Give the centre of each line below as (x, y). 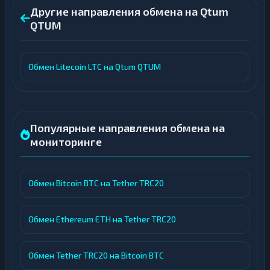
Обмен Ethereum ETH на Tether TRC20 (102, 219)
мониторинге (66, 142)
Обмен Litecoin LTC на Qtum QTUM (95, 67)
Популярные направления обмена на (127, 128)
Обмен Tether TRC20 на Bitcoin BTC (96, 255)
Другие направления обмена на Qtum (129, 11)
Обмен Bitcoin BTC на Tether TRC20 (96, 183)
